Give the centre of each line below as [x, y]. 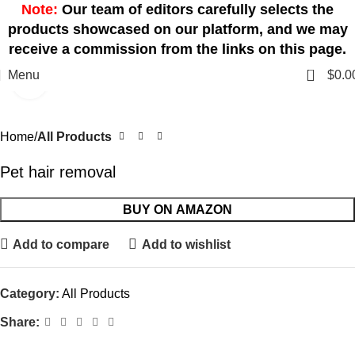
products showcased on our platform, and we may [177, 29]
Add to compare [61, 244]
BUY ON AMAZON [177, 210]
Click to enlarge [90, 81]
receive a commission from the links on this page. [177, 49]
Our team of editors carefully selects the [196, 10]
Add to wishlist [186, 244]
